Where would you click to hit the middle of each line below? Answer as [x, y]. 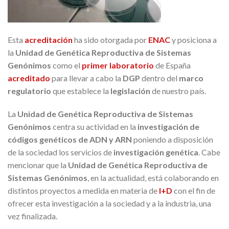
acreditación [49, 39]
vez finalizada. [32, 216]
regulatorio [29, 90]
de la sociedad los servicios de [61, 152]
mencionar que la [38, 165]
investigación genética [156, 152]
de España [172, 65]
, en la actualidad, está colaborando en [153, 178]
